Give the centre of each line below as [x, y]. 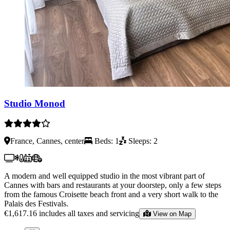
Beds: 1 [106, 141]
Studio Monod [35, 104]
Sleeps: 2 [142, 141]
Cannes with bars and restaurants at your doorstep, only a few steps [113, 185]
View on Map [172, 214]
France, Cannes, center [47, 141]
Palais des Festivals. [36, 204]
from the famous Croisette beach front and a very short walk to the [111, 195]
